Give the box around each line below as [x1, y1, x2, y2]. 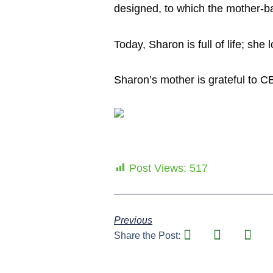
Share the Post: [114, 230, 180, 241]
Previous [114, 215, 152, 226]
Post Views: [129, 162, 186, 175]
